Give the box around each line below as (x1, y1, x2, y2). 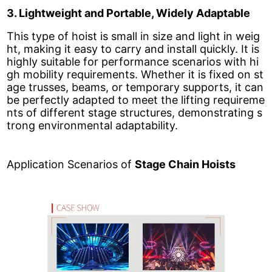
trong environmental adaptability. (7, 119, 178, 132)
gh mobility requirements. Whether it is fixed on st (7, 68, 264, 81)
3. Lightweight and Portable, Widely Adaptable (7, 6, 251, 19)
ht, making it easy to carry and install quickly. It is (7, 42, 260, 56)
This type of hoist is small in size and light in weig (7, 30, 260, 43)
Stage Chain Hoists (135, 158, 236, 171)
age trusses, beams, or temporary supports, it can (7, 81, 264, 94)
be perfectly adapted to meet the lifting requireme (7, 93, 265, 107)
